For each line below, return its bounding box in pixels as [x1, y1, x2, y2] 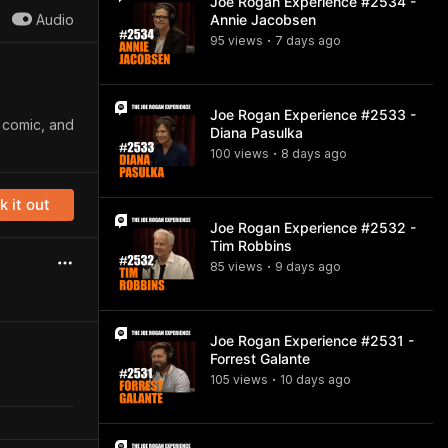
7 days [275, 33, 315, 48]
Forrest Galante [210, 350, 310, 367]
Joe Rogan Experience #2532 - [210, 219, 416, 236]
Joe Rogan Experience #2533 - [210, 106, 416, 123]
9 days [275, 259, 315, 274]
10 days [280, 372, 325, 387]
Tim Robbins [210, 237, 292, 254]
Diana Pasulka [210, 124, 303, 141]
